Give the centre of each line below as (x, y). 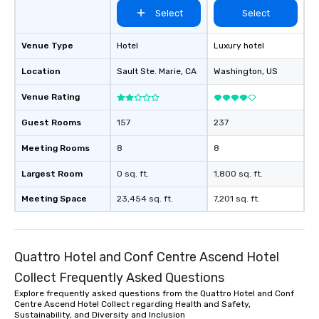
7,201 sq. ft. (237, 199)
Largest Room (52, 174)
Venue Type (47, 46)
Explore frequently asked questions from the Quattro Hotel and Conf (154, 293)
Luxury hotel (239, 46)
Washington (238, 71)
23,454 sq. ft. (145, 199)
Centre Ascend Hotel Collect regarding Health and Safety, (132, 304)
